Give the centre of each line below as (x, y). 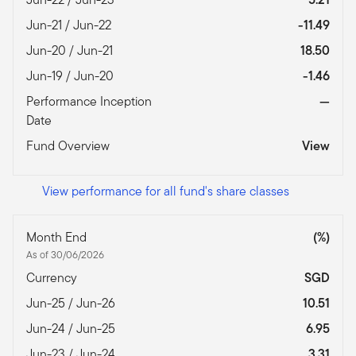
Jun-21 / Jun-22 (70, 25)
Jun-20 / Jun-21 (71, 51)
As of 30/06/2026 (65, 255)
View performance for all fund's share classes (166, 192)
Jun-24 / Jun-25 (72, 329)
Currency (53, 278)
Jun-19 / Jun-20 (72, 76)
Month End (58, 238)
